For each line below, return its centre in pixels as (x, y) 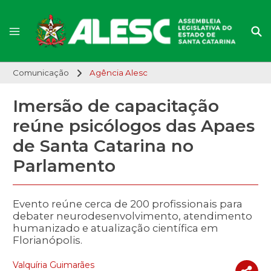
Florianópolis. (47, 240)
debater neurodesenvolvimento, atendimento (132, 216)
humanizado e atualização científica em (116, 228)
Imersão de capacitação (116, 106)
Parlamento (64, 166)
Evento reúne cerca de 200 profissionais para (128, 204)
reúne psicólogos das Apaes (134, 126)
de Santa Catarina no (103, 146)
